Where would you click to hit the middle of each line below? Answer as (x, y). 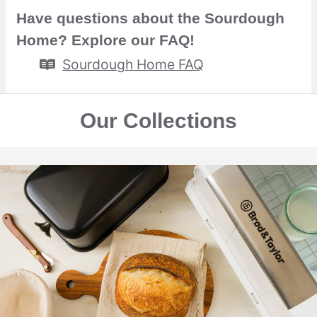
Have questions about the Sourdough (150, 18)
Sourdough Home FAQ (133, 65)
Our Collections (158, 121)
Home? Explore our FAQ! (105, 40)
